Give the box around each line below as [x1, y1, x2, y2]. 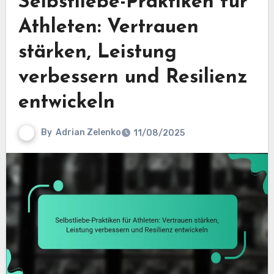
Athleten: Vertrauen [18, 17, 199, 37]
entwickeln [18, 92, 115, 113]
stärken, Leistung [18, 42, 177, 62]
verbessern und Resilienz [18, 67, 248, 87]
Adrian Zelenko [55, 127, 121, 138]
